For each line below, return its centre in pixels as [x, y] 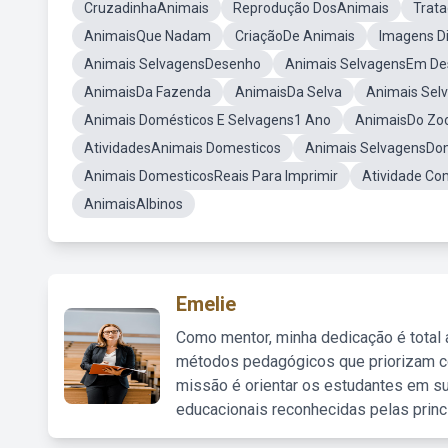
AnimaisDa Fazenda [147, 92]
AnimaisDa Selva [288, 92]
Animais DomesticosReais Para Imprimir [211, 176]
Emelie [206, 304]
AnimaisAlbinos [133, 204]
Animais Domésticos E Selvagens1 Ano [207, 120]
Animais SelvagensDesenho [172, 64]
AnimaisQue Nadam [147, 36]
